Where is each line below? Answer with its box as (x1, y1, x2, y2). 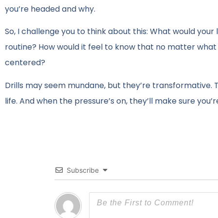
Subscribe (67, 166, 99, 175)
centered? (5, 57, 45, 69)
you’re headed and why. (5, 3, 95, 15)
